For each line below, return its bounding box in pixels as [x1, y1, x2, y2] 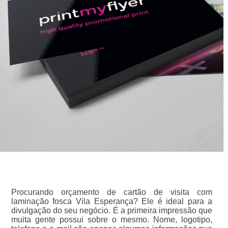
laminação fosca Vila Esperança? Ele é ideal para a [11, 197, 213, 206]
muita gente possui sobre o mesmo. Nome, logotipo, [11, 215, 213, 224]
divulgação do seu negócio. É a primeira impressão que [11, 206, 213, 215]
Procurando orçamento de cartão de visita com [11, 188, 213, 197]
